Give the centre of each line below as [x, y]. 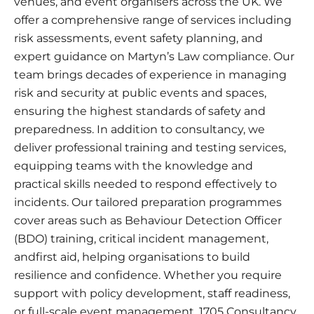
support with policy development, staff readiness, [152, 293]
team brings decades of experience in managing [150, 74]
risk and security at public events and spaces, [140, 93]
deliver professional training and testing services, [150, 147]
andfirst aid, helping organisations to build [132, 257]
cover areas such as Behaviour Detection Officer [148, 220]
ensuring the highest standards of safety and [140, 111]
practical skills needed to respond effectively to [145, 184]
